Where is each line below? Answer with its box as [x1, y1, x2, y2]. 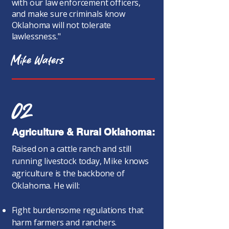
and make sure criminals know [11, 8, 126, 19]
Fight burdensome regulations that [11, 204, 144, 216]
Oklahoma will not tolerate [11, 19, 111, 31]
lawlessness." [11, 31, 61, 42]
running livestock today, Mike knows [11, 155, 149, 167]
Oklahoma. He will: [11, 180, 80, 191]
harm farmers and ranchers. [11, 217, 117, 228]
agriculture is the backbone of [11, 168, 125, 179]
